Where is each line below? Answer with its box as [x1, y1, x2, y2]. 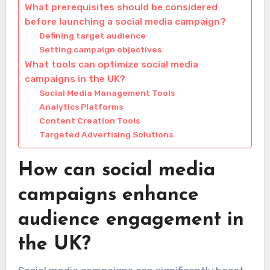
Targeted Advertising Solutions [39, 130, 173, 140]
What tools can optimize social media [24, 59, 198, 71]
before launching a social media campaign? [24, 16, 226, 28]
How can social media [17, 161, 215, 181]
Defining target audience [39, 31, 146, 41]
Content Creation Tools [39, 116, 140, 126]
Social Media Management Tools [39, 88, 175, 98]
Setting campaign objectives [39, 45, 162, 55]
